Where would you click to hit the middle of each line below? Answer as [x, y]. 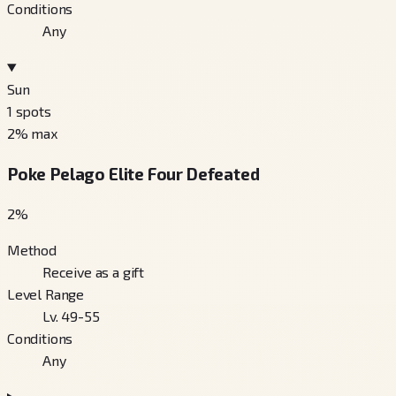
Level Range [46, 294]
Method [32, 250]
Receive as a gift [94, 272]
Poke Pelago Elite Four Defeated [133, 173]
